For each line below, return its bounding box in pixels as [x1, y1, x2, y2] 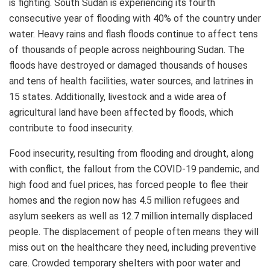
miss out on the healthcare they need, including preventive [9, 241, 256, 253]
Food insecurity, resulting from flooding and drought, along [9, 147, 254, 159]
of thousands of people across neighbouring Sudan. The [9, 43, 245, 55]
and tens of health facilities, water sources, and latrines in [9, 75, 253, 87]
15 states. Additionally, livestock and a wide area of [9, 90, 227, 102]
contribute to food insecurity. [9, 122, 133, 134]
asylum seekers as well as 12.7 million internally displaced [9, 210, 253, 222]
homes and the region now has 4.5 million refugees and [9, 194, 239, 206]
